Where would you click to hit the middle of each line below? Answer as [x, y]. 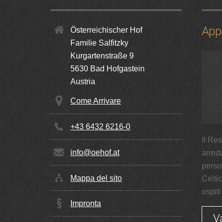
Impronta [86, 204]
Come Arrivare [96, 101]
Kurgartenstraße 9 [102, 56]
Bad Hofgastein [117, 69]
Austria [83, 82]
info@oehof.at [95, 152]
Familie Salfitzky [99, 43]
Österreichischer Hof [106, 30]
